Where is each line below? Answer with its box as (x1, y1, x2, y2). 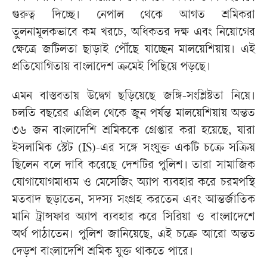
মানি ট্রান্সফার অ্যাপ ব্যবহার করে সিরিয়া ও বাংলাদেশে (12, 212, 255, 225)
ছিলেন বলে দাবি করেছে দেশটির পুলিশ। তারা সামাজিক (12, 160, 255, 173)
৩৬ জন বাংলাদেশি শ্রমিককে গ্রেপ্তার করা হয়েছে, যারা (12, 125, 255, 138)
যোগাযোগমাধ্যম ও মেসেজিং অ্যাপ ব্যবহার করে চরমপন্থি (12, 177, 255, 190)
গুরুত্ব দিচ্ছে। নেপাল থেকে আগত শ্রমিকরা (12, 10, 255, 23)
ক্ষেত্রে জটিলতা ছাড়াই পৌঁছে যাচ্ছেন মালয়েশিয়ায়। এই (12, 44, 255, 57)
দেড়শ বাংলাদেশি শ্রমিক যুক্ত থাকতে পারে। (12, 246, 193, 259)
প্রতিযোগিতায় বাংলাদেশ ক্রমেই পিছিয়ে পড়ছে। (12, 61, 210, 74)
